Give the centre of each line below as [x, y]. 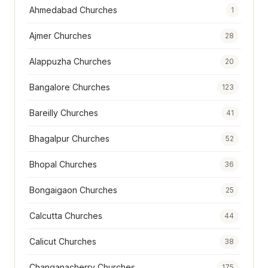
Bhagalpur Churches [69, 139]
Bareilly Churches [64, 113]
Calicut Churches [63, 242]
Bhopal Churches [63, 165]
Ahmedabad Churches [73, 10]
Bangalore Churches [70, 87]
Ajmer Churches [60, 36]
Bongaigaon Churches [73, 190]
